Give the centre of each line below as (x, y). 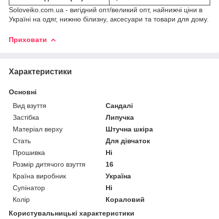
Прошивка (29, 152)
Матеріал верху (38, 129)
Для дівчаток (128, 141)
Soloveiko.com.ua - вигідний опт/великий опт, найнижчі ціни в (106, 10)
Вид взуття (30, 105)
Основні (23, 92)
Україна (119, 176)
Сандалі (120, 105)
